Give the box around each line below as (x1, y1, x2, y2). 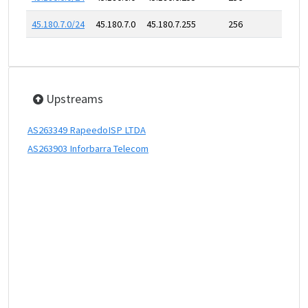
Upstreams (43, 91, 103, 107)
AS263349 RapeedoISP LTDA (27, 124, 146, 136)
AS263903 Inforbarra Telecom (27, 142, 148, 155)
